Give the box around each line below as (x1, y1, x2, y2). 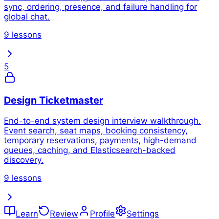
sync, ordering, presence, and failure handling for (4, 1, 197, 12)
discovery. (4, 155, 44, 165)
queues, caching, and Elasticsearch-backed (4, 145, 175, 155)
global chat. (4, 11, 50, 22)
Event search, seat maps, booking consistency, (4, 126, 188, 136)
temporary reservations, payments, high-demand (4, 135, 197, 146)
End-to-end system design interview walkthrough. (4, 116, 201, 126)
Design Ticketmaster (4, 94, 103, 107)
